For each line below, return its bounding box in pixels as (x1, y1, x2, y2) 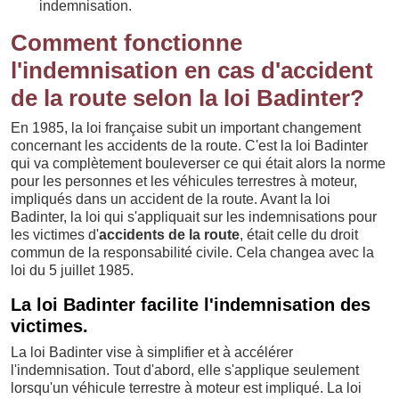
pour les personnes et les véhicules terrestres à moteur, (11, 174, 357, 189)
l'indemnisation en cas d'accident (11, 57, 373, 84)
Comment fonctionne (11, 29, 242, 56)
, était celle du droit (240, 227, 358, 242)
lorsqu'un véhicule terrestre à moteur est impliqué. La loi (11, 380, 362, 395)
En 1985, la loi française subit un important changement (11, 120, 361, 135)
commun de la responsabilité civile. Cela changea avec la (11, 245, 374, 260)
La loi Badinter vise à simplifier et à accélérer (11, 345, 293, 360)
